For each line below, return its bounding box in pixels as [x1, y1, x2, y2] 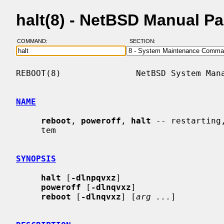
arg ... [136, 191, 171, 201]
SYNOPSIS [16, 153, 56, 163]
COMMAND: [16, 38, 53, 44]
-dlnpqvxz [71, 172, 116, 182]
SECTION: [129, 38, 160, 44]
